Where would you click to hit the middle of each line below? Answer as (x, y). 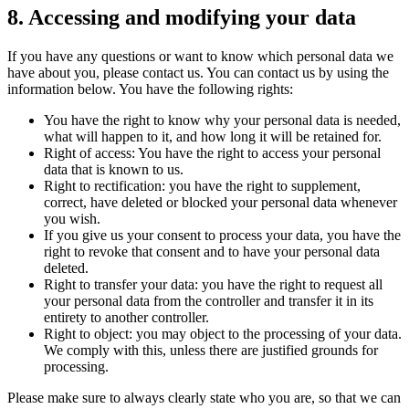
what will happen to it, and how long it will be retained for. (213, 137)
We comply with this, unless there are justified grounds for (211, 351)
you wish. (72, 219)
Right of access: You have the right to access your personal (212, 153)
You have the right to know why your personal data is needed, (222, 121)
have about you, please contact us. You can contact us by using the (198, 73)
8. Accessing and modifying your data (182, 18)
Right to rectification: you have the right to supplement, (202, 186)
